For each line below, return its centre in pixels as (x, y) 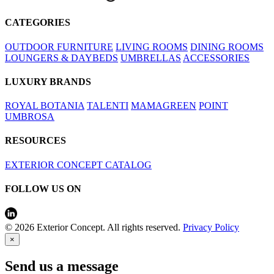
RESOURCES (35, 141)
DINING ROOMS (227, 46)
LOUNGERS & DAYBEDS (61, 57)
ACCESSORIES (216, 57)
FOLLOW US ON (43, 188)
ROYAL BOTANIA (45, 106)
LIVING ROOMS (152, 46)
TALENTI (108, 106)
